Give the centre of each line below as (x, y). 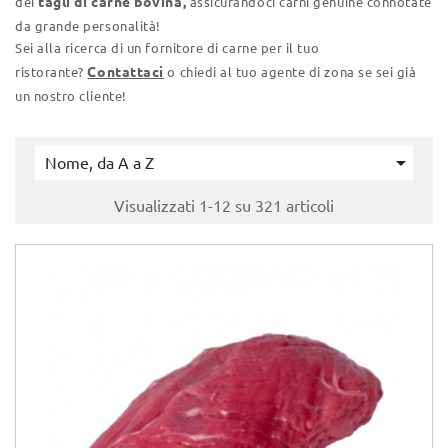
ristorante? (51, 72)
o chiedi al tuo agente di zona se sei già (290, 72)
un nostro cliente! (71, 96)
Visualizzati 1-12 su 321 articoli (224, 206)
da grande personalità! (88, 26)
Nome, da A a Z (99, 163)
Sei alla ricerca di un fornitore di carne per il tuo (167, 48)
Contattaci (125, 72)
